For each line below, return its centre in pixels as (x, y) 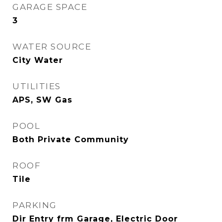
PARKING (35, 205)
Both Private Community (71, 139)
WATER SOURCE (52, 47)
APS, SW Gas (42, 100)
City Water (38, 60)
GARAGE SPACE (50, 7)
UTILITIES (37, 86)
